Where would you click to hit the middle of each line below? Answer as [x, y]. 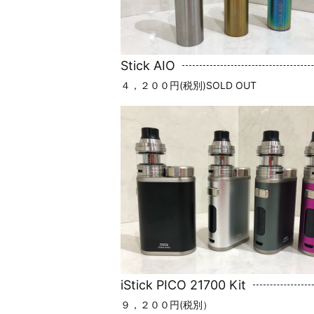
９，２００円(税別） [166, 304]
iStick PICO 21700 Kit [183, 285]
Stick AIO [148, 65]
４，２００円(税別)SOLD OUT [189, 85]
